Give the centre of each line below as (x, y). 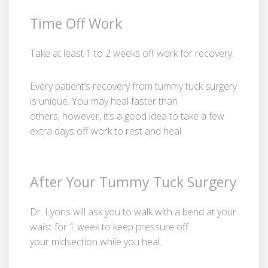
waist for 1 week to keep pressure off (109, 226)
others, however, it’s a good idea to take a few (127, 116)
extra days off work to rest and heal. (106, 131)
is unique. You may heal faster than (104, 101)
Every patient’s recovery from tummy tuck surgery (133, 86)
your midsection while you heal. (96, 241)
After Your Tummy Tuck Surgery (133, 182)
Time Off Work (76, 23)
